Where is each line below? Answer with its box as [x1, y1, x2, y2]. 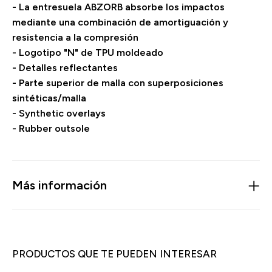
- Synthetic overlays [12, 107, 106, 119]
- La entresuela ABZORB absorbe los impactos [12, 1, 225, 13]
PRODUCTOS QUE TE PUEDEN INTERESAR [12, 248, 217, 260]
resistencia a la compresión [12, 32, 138, 43]
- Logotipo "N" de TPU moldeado [12, 47, 163, 58]
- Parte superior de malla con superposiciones [12, 77, 223, 89]
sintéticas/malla [12, 92, 86, 104]
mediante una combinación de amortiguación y [12, 16, 228, 28]
